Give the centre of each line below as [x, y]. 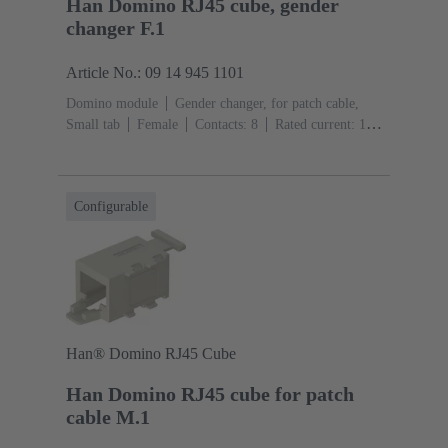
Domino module [112, 104]
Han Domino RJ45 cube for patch [210, 394]
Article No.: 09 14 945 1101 [155, 73]
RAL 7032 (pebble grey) [178, 167]
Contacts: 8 [226, 125]
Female [157, 125]
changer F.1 [115, 28]
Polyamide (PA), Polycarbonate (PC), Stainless [226, 146]
